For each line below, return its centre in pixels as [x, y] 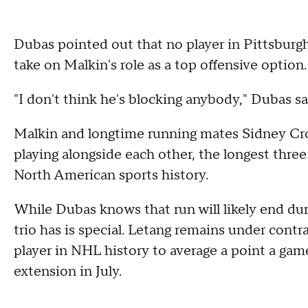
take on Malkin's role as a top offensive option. [160, 65]
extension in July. [68, 272]
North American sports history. [111, 175]
